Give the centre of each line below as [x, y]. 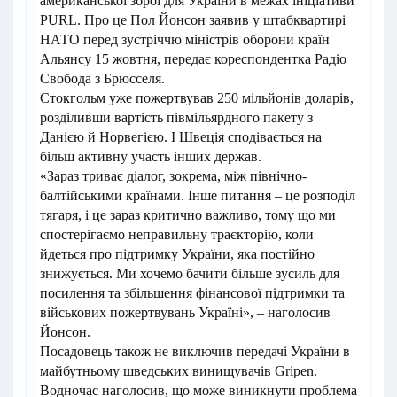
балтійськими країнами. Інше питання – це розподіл [198, 195]
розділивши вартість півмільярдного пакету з [176, 117]
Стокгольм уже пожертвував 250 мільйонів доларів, [197, 98]
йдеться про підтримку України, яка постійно [177, 254]
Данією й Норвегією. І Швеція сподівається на [181, 137]
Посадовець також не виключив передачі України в [195, 351]
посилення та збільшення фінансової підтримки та [192, 293]
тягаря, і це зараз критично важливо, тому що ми [188, 215]
